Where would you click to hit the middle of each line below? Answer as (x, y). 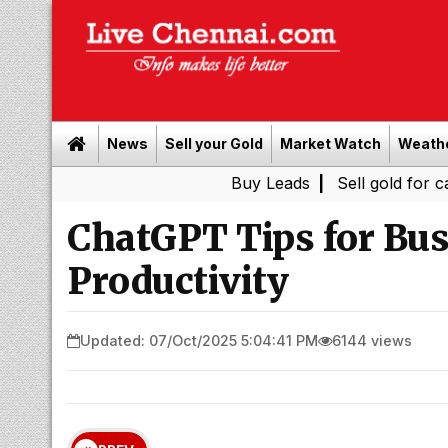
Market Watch (330, 143)
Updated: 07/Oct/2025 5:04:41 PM (199, 340)
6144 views (372, 340)
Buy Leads (180, 183)
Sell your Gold (214, 143)
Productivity (177, 281)
